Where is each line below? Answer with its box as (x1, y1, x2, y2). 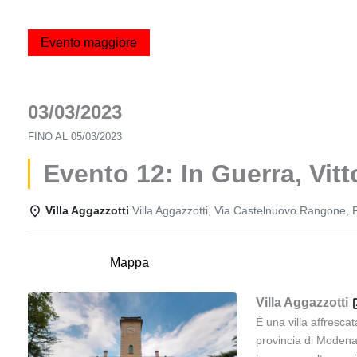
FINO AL (28, 131, 71, 143)
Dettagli (41, 256, 84, 269)
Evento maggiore (41, 36, 137, 49)
